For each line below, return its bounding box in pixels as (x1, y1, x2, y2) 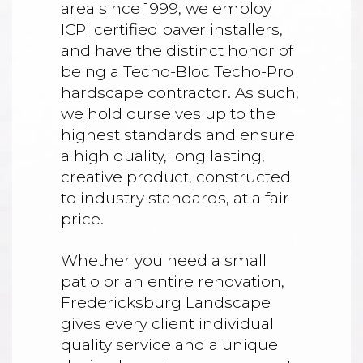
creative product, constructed (61, 168, 291, 187)
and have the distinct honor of (61, 41, 293, 61)
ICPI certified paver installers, (61, 20, 283, 40)
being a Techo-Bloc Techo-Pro (61, 62, 293, 82)
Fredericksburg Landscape (61, 293, 271, 313)
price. (61, 210, 104, 229)
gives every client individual (61, 314, 274, 334)
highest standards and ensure (61, 126, 295, 145)
